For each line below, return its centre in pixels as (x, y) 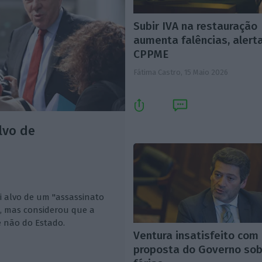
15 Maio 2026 (206, 72)
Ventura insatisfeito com (196, 235)
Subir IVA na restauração (196, 26)
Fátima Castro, (159, 72)
